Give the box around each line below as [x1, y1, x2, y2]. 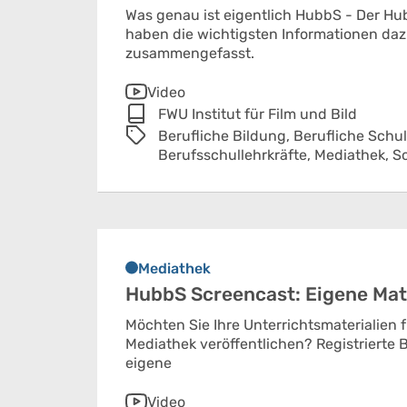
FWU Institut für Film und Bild [158, 105, 357, 123]
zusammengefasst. [125, 45, 254, 62]
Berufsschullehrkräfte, [158, 146, 314, 164]
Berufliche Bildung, [158, 127, 293, 144]
